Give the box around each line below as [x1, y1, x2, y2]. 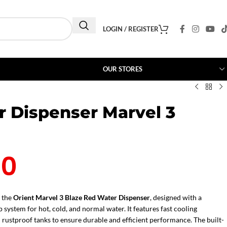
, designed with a [150, 193, 202, 202]
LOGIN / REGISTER [103, 24, 159, 33]
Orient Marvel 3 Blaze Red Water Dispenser [13, 193, 150, 202]
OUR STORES [103, 65, 142, 73]
